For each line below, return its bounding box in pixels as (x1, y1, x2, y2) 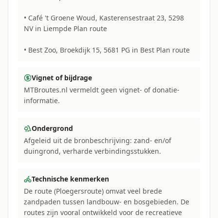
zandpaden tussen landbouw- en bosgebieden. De (24, 197, 189, 206)
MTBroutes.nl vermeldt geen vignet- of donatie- (24, 85, 180, 94)
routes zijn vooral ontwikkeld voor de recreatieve (24, 208, 182, 217)
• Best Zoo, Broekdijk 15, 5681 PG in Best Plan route (24, 45, 190, 54)
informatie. (24, 96, 60, 105)
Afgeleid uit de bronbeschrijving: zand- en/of (24, 136, 171, 145)
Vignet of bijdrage (32, 73, 92, 82)
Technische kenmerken (32, 174, 109, 183)
